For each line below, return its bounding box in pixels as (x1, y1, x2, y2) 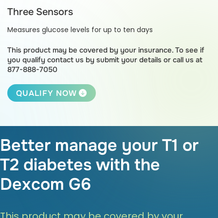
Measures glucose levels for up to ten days (7, 24, 153, 35)
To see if (175, 45, 204, 55)
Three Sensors (7, 5, 73, 18)
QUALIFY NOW (16, 88, 79, 98)
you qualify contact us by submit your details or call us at (7, 54, 202, 65)
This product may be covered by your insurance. (7, 45, 175, 55)
